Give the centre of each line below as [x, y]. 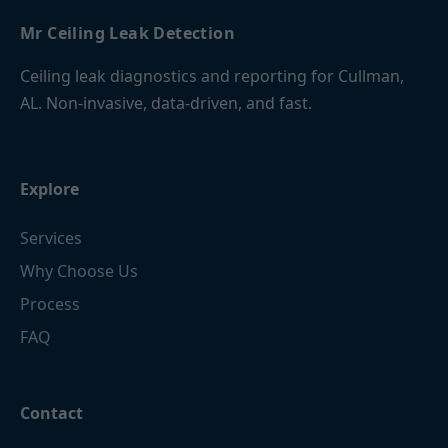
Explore [49, 189]
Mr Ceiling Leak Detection [127, 33]
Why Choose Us [79, 270]
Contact [51, 412]
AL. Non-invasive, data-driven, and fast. [166, 103]
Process [50, 303]
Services [51, 237]
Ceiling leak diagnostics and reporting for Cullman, [212, 76]
